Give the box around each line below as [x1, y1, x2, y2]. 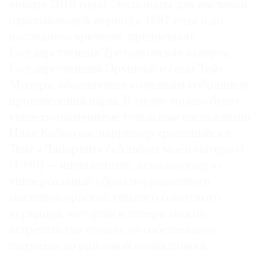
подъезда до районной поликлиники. [9, 240, 209, 253]
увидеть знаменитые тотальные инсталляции [9, 111, 250, 125]
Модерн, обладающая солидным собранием [9, 79, 248, 92]
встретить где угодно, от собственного [9, 224, 216, 237]
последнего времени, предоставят [9, 31, 194, 44]
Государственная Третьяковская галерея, [9, 47, 231, 60]
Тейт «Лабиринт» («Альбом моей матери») [9, 144, 244, 157]
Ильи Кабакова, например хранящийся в [9, 128, 231, 141]
